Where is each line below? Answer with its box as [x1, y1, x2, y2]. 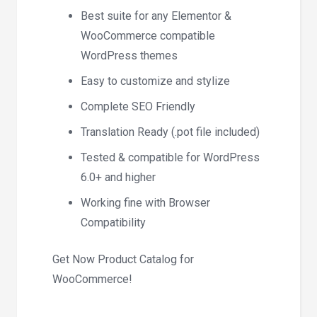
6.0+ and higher [81, 170, 156, 184]
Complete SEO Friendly [81, 99, 195, 113]
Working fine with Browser [81, 195, 210, 209]
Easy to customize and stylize [81, 74, 230, 88]
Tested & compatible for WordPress [81, 150, 260, 164]
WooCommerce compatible [81, 28, 215, 42]
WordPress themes [81, 48, 178, 62]
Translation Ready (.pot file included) [81, 125, 260, 139]
